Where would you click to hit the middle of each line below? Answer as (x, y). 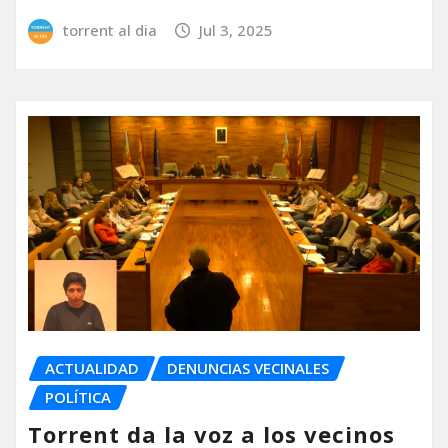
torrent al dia (109, 30)
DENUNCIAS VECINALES (248, 368)
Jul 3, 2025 (236, 30)
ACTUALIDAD (92, 368)
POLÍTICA (78, 397)
